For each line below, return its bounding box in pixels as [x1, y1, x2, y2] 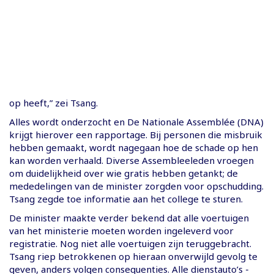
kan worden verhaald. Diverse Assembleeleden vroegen [9, 154, 254, 166]
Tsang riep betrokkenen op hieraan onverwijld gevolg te [9, 250, 257, 262]
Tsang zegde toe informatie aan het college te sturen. [9, 192, 243, 205]
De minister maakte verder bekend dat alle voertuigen [9, 211, 249, 224]
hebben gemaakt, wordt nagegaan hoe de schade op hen [9, 141, 258, 154]
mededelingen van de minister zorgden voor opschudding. [9, 179, 264, 192]
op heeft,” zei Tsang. [9, 96, 98, 109]
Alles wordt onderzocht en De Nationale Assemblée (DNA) [9, 115, 264, 128]
